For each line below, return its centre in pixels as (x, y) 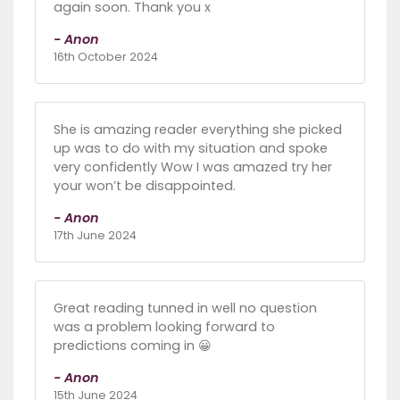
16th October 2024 (106, 56)
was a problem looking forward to (164, 326)
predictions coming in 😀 (133, 345)
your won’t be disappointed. (145, 185)
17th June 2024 (95, 235)
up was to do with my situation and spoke (191, 148)
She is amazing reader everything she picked (198, 129)
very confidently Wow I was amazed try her (193, 167)
